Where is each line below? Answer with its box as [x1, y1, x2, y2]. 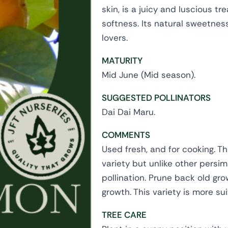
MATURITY [102, 55, 142, 66]
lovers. [102, 32, 128, 43]
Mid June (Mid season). [102, 69, 195, 80]
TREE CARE [102, 209, 147, 220]
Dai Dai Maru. [102, 106, 155, 118]
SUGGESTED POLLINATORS [102, 92, 211, 103]
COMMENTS [102, 129, 150, 140]
